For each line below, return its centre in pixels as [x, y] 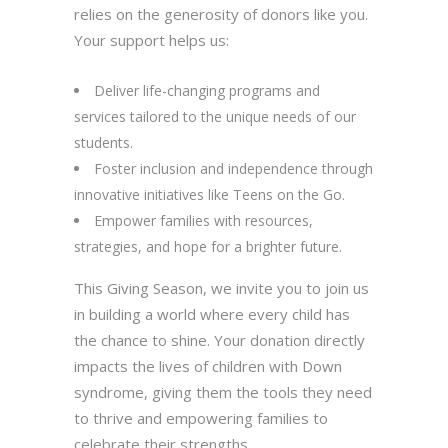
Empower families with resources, [203, 221]
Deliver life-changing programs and [207, 91]
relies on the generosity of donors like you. [221, 14]
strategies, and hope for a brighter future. [208, 247]
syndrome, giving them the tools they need [223, 392]
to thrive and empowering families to [201, 418]
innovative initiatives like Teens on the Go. [209, 195]
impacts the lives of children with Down [208, 366]
